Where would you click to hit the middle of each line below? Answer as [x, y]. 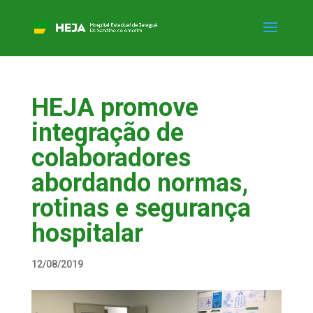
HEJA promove [115, 108]
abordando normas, [139, 183]
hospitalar [87, 233]
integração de [107, 133]
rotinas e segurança [141, 208]
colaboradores [111, 158]
